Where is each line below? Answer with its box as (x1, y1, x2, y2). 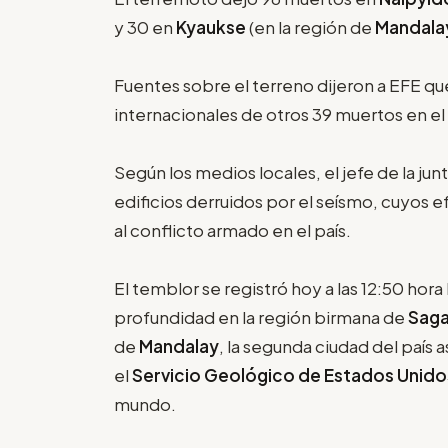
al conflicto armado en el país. (114, 218, 351, 241)
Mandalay (139, 334, 219, 357)
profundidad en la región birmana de (114, 305, 408, 328)
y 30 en (114, 15, 176, 38)
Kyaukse (176, 15, 249, 38)
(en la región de (249, 15, 375, 38)
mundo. (114, 392, 176, 415)
